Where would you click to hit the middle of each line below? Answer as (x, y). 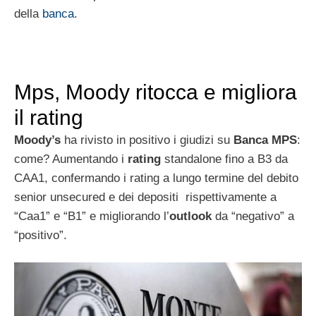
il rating (49, 117)
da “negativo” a (253, 216)
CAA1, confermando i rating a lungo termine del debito (156, 178)
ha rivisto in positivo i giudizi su (147, 140)
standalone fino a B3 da (224, 159)
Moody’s (37, 140)
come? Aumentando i (71, 159)
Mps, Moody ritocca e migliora (156, 92)
